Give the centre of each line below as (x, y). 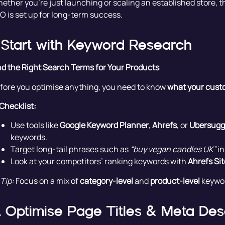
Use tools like (35, 125)
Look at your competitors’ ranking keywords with (99, 161)
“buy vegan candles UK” (173, 149)
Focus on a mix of (47, 181)
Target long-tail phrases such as (70, 149)
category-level (106, 181)
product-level (175, 181)
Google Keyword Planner (104, 125)
